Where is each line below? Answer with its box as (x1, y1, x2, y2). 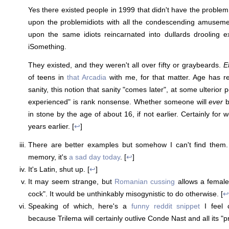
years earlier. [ (28, 122, 74, 130)
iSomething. (28, 42, 66, 51)
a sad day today (69, 152, 120, 161)
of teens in (28, 73, 67, 81)
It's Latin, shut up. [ (28, 165, 89, 173)
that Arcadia (67, 73, 106, 81)
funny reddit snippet (131, 201, 200, 210)
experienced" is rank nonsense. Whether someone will (28, 97, 209, 106)
